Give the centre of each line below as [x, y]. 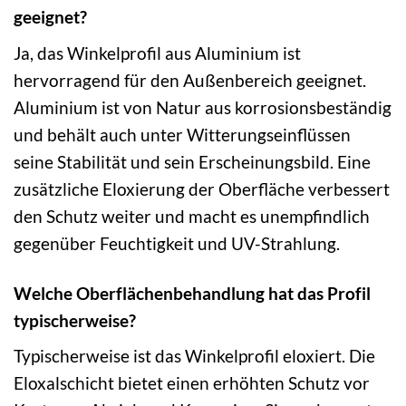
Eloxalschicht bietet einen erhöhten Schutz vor [192, 383]
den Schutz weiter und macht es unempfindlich [192, 216]
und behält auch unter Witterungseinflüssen [182, 134]
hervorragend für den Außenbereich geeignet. [190, 80]
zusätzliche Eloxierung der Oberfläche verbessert [202, 188]
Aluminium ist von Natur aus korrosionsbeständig [203, 107]
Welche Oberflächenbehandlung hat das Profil [192, 293]
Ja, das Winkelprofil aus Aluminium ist [157, 53]
